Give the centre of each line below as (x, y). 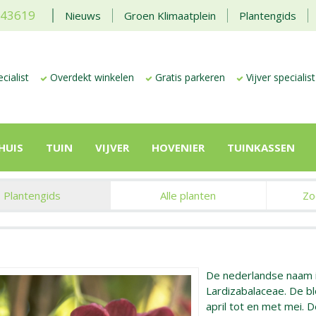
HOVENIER (178, 147)
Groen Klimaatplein (170, 16)
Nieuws (83, 16)
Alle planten (188, 195)
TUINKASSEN (261, 147)
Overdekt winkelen (92, 77)
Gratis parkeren (190, 77)
